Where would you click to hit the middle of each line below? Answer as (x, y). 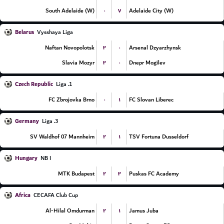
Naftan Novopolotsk (70, 48)
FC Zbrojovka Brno (71, 100)
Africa (23, 195)
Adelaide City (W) (151, 11)
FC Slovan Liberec (151, 100)
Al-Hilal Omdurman (70, 211)
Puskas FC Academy (154, 174)
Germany (27, 121)
